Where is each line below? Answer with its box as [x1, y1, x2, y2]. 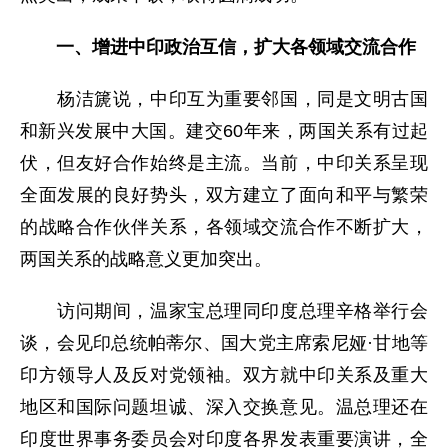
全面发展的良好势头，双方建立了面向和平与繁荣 [20, 185, 428, 205]
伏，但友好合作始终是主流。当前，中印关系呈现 [20, 153, 428, 173]
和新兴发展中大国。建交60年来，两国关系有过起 [20, 121, 428, 141]
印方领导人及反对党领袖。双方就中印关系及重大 [20, 365, 428, 385]
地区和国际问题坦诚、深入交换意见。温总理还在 [20, 397, 428, 417]
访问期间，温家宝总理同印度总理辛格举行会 [20, 301, 428, 321]
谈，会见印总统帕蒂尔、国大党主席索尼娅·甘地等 [20, 333, 428, 353]
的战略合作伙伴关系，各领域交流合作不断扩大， [20, 217, 428, 237]
